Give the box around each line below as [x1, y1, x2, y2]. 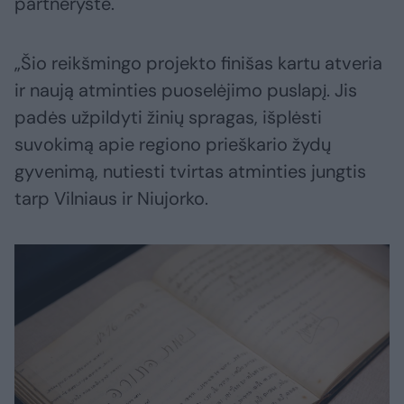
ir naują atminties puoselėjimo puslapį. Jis [14, 78, 357, 102]
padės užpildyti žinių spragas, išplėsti [14, 105, 322, 129]
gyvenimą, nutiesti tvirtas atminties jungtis [14, 159, 366, 183]
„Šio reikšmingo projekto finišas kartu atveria [14, 50, 382, 75]
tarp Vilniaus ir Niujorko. [14, 186, 208, 210]
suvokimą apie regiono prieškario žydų [14, 132, 331, 156]
